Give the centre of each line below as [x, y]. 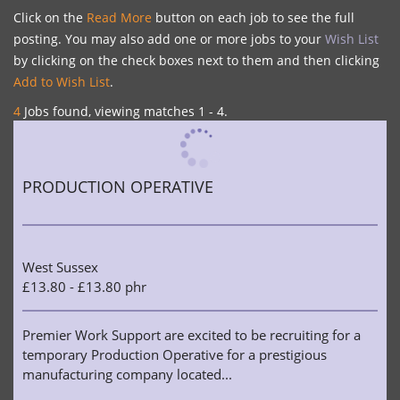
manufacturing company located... [127, 374]
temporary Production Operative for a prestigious [175, 354]
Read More [119, 17]
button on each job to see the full [253, 17]
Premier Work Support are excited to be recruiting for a [192, 335]
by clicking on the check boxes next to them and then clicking [196, 60]
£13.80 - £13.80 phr [84, 287]
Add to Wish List [62, 82]
